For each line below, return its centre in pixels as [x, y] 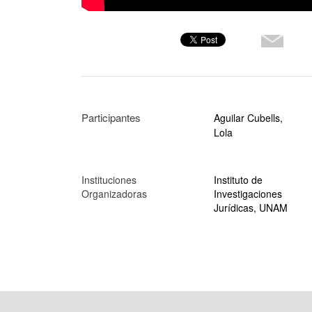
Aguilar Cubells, [248, 117]
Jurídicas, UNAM [251, 207]
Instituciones [109, 179]
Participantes [111, 117]
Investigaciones [248, 193]
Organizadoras [114, 193]
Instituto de [238, 179]
